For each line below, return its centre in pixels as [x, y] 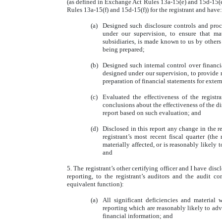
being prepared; [124, 49]
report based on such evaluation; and [152, 113]
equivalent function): [95, 184]
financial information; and [138, 216]
